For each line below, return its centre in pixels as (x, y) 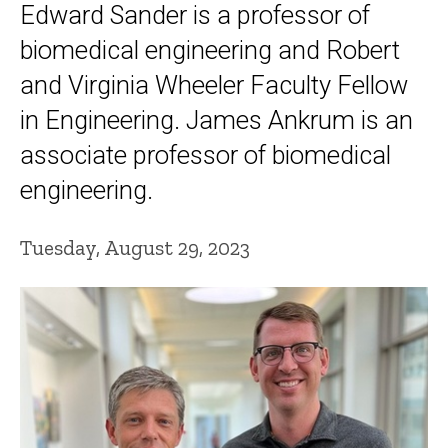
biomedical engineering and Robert (210, 50)
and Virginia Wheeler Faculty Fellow (214, 85)
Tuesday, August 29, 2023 (135, 247)
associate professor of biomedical (205, 155)
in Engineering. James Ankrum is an (216, 120)
